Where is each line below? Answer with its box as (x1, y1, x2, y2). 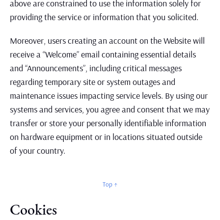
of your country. (10, 145, 65, 156)
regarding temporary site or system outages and (10, 76, 175, 87)
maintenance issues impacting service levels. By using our (10, 90, 208, 101)
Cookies (10, 200, 57, 219)
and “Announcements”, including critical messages (10, 62, 182, 74)
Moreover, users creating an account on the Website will (10, 35, 205, 46)
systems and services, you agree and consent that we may (10, 104, 210, 115)
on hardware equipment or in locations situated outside (10, 131, 202, 142)
